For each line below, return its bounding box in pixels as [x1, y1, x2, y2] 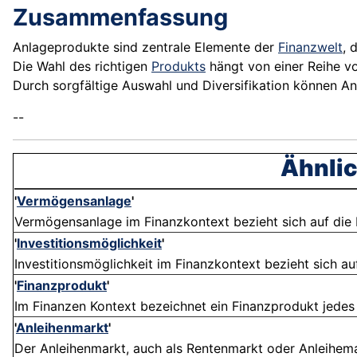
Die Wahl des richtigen [13, 58, 151, 75]
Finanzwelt [278, 39, 343, 56]
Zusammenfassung [13, 3, 228, 32]
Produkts [151, 58, 206, 75]
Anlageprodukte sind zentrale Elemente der [13, 39, 278, 56]
